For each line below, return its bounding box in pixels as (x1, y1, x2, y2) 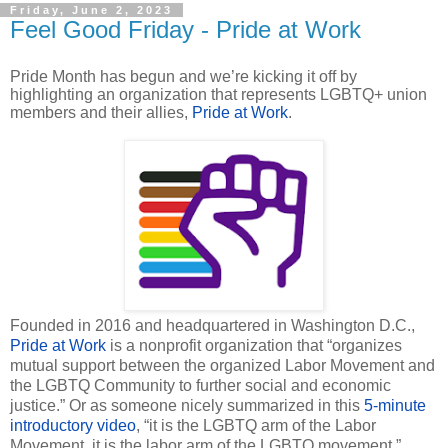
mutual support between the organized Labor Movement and (10, 356, 435, 374)
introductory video (10, 416, 136, 434)
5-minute (364, 396, 426, 414)
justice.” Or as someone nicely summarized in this (10, 396, 364, 414)
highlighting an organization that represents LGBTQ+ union (10, 85, 427, 103)
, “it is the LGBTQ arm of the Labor (136, 416, 376, 434)
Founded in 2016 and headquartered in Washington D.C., (10, 316, 415, 334)
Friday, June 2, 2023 (10, 3, 173, 16)
